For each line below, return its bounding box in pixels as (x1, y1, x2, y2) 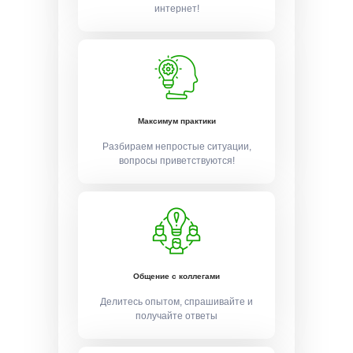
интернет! (154, 2, 199, 14)
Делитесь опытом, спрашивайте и (100, 295, 253, 307)
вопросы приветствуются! (118, 154, 235, 166)
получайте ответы (136, 310, 217, 321)
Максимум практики (137, 116, 216, 125)
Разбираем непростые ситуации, (102, 140, 251, 152)
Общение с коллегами (133, 271, 220, 281)
